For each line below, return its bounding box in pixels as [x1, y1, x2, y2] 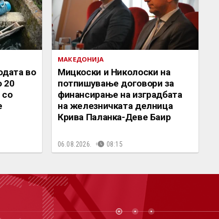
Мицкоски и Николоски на [58, 66, 171, 78]
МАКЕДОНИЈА [58, 54, 104, 64]
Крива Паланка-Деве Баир [58, 111, 171, 123]
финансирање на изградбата [58, 88, 182, 100]
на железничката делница [58, 100, 173, 111]
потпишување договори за [58, 77, 174, 89]
